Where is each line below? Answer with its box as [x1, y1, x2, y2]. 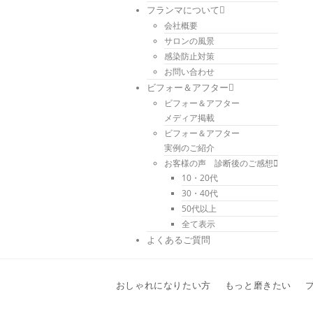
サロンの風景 [164, 35, 214, 47]
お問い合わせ [164, 66, 214, 78]
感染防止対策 [164, 50, 214, 62]
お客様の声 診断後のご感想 [164, 157, 273, 169]
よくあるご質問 [147, 235, 210, 245]
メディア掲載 [164, 112, 214, 124]
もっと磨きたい [224, 279, 291, 291]
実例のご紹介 [164, 142, 214, 154]
